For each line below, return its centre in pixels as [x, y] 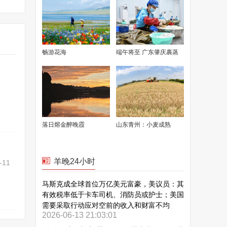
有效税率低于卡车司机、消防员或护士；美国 [113, 195]
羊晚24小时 [74, 161]
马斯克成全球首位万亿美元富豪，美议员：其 [113, 184]
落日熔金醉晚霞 [63, 125]
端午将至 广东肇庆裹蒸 [147, 52]
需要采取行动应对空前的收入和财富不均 [106, 205]
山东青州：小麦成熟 [143, 125]
